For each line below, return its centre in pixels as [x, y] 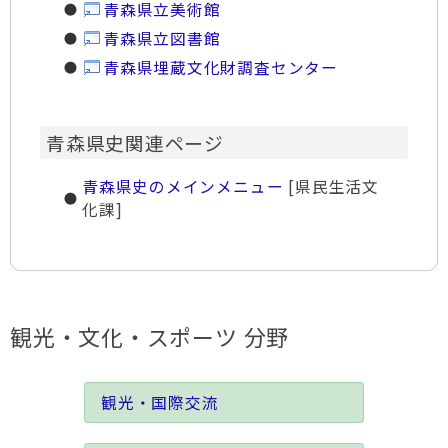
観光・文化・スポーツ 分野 [150, 336]
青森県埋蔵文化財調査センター [220, 67]
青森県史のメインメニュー [185, 186]
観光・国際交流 [160, 402]
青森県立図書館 [162, 38]
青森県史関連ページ [135, 142]
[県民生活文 [333, 186]
